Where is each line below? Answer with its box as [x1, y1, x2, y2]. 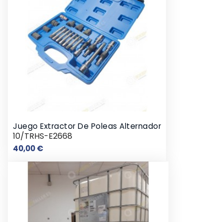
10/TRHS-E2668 [13, 130, 72, 142]
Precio [43, 142, 66, 153]
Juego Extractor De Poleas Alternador [13, 120, 161, 131]
